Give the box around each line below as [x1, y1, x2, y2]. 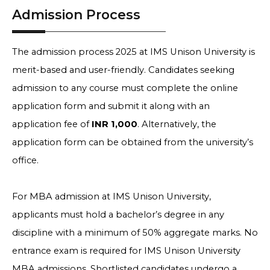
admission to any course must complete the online [12, 83, 238, 94]
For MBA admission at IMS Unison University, [12, 191, 211, 202]
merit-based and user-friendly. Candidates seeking [12, 64, 234, 76]
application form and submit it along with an [12, 101, 210, 112]
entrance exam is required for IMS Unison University [12, 245, 240, 257]
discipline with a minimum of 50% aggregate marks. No [12, 227, 258, 239]
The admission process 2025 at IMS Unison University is [12, 46, 255, 58]
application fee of [12, 119, 89, 130]
